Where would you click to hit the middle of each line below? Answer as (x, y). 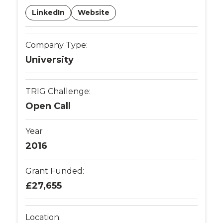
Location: (43, 217)
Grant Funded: (55, 171)
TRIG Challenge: (58, 91)
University (50, 59)
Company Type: (57, 45)
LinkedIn (49, 12)
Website (94, 12)
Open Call (48, 106)
